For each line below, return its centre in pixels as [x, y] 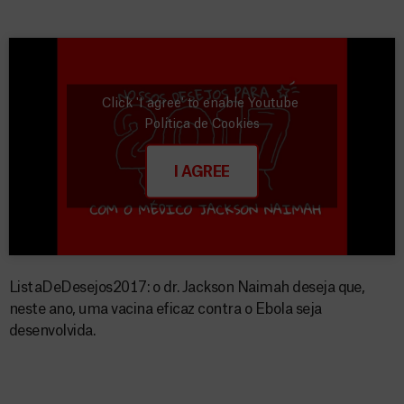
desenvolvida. [52, 331]
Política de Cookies [202, 124]
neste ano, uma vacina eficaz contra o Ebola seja [165, 309]
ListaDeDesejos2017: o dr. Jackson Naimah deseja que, [187, 287]
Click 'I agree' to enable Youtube [202, 103]
